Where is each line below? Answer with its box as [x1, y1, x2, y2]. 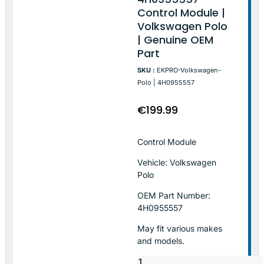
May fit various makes [137, 223, 223, 233]
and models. [137, 235, 185, 246]
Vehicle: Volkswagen [137, 157, 217, 167]
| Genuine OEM [137, 32, 214, 47]
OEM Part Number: [137, 190, 211, 200]
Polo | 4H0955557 [137, 78, 195, 87]
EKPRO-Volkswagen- [157, 65, 222, 74]
